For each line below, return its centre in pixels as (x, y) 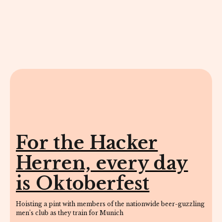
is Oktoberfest (83, 183)
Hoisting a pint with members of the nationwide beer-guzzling (110, 204)
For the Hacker (87, 143)
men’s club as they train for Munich (70, 213)
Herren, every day (102, 163)
